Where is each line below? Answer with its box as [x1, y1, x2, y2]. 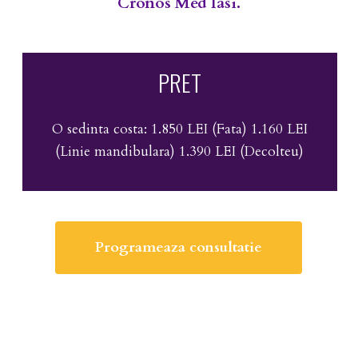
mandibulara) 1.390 [94, 141, 212, 161]
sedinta [66, 119, 109, 138]
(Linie [55, 141, 91, 161]
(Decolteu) [240, 141, 304, 161]
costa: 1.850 [113, 119, 183, 138]
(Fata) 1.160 [211, 119, 283, 138]
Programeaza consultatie [95, 237, 263, 257]
